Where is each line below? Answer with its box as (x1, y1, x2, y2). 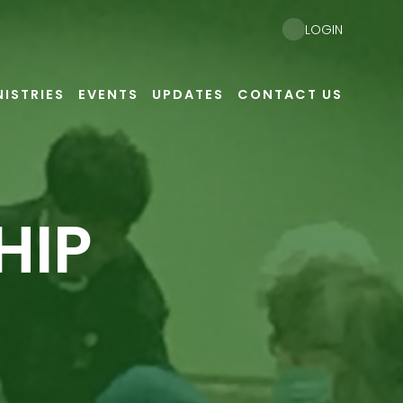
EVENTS (77, 85, 139, 103)
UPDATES (151, 85, 224, 103)
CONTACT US (237, 85, 343, 103)
